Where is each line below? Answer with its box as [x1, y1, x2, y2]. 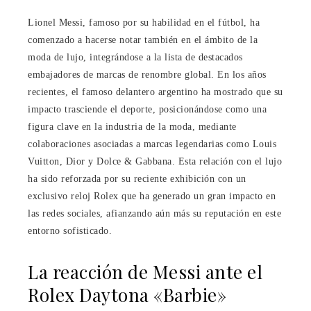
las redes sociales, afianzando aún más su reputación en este [28, 208, 281, 219]
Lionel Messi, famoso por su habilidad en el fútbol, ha [28, 17, 260, 28]
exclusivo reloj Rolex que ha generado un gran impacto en [28, 190, 276, 201]
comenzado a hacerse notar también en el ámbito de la [28, 34, 258, 45]
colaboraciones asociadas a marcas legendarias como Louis [28, 138, 276, 149]
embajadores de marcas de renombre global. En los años [28, 69, 267, 80]
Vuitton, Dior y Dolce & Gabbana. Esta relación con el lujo [28, 155, 282, 167]
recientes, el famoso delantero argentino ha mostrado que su [28, 86, 283, 97]
